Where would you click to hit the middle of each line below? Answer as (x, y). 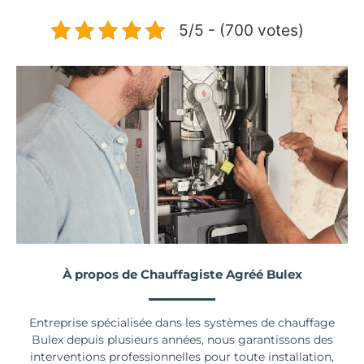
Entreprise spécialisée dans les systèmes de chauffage (182, 323)
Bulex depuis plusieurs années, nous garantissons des (182, 340)
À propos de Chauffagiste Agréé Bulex (182, 275)
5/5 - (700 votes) (241, 30)
